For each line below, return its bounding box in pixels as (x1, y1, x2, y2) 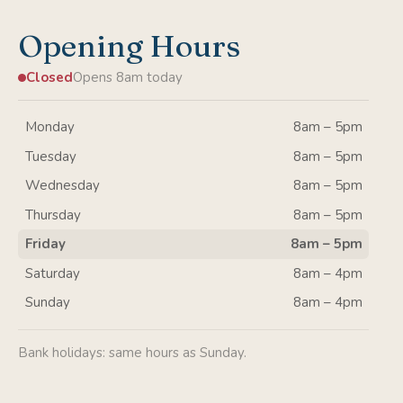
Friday (24, 235, 66, 254)
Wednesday (24, 176, 100, 195)
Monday (24, 118, 75, 137)
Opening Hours (18, 27, 240, 66)
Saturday (24, 264, 80, 282)
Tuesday (24, 147, 76, 166)
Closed (26, 68, 73, 87)
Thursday (24, 205, 81, 224)
